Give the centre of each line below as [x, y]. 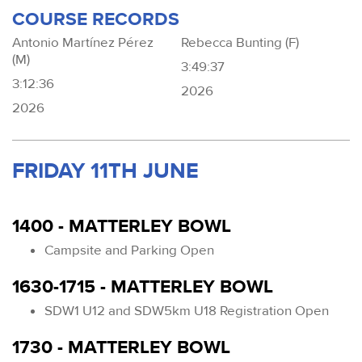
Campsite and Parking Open [129, 250]
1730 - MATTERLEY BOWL [121, 347]
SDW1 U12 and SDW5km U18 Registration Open [187, 310]
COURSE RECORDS [96, 19]
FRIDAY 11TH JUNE [105, 171]
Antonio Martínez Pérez [83, 43]
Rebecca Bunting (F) [240, 43]
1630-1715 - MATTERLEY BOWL [143, 287]
